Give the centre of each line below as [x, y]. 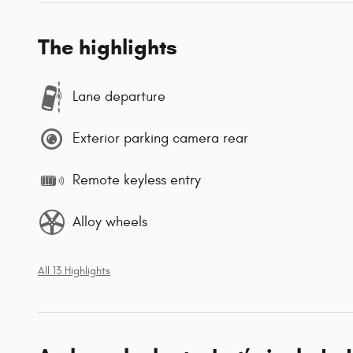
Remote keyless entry [137, 180]
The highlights [108, 47]
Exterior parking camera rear [160, 139]
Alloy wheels [110, 222]
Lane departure [119, 97]
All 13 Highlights [74, 271]
